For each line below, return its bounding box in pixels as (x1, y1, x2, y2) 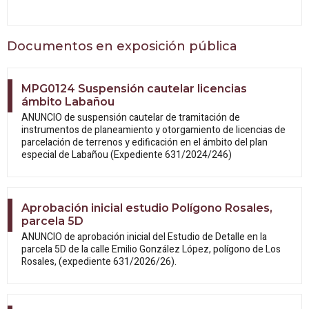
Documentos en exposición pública (7, 38, 237, 54)
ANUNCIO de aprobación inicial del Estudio (21, 229, 202, 244)
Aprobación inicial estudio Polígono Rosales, (21, 201, 272, 215)
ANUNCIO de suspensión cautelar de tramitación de (21, 110, 240, 125)
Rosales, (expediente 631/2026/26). (21, 254, 177, 269)
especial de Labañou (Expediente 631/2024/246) (21, 147, 232, 162)
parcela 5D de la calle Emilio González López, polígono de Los (21, 241, 281, 257)
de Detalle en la (202, 229, 267, 244)
